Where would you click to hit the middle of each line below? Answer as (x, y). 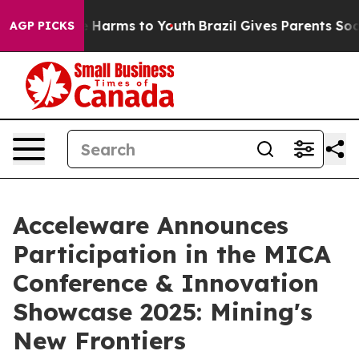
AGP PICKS (42, 26)
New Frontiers (99, 341)
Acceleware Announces (151, 225)
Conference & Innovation (166, 283)
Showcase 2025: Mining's (163, 312)
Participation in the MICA (172, 254)
